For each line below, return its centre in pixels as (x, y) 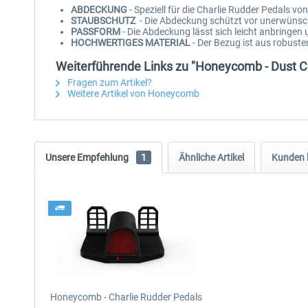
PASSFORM (96, 32)
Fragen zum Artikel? (109, 82)
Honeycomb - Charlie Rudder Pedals (126, 297)
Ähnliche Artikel (211, 157)
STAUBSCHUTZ (105, 21)
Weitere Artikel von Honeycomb (132, 93)
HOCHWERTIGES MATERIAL (132, 43)
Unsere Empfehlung (88, 157)
